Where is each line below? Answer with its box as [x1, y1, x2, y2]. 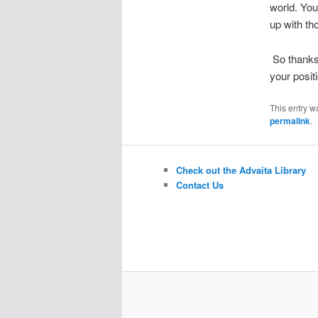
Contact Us [176, 177, 224, 192]
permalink [269, 114, 310, 128]
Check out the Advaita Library [176, 163, 306, 177]
